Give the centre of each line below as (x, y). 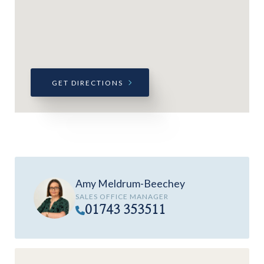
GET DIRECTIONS (87, 82)
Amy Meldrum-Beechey (130, 184)
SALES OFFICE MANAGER (122, 197)
